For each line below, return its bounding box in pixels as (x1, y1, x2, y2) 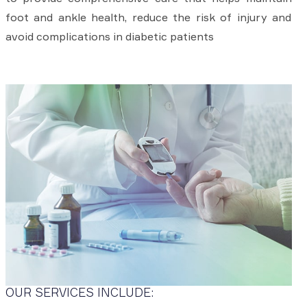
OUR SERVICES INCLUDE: (5, 285, 153, 300)
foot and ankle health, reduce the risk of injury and (5, 10, 292, 25)
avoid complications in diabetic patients (5, 29, 214, 44)
